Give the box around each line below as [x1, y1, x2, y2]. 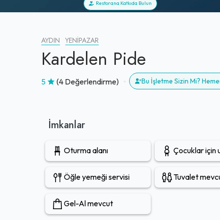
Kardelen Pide [41, 46, 146, 71]
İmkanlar [49, 117, 85, 132]
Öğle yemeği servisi [64, 172, 130, 182]
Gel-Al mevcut [64, 198, 113, 209]
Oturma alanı [64, 145, 108, 156]
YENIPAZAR [65, 35, 99, 45]
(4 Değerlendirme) [56, 76, 119, 86]
